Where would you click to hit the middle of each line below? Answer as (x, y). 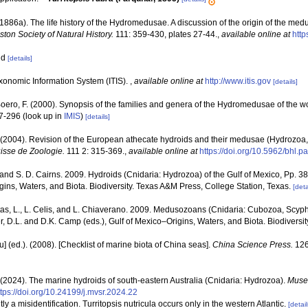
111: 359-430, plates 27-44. (165, 34)
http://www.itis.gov (238, 81)
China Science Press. (253, 244)
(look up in (42, 116)
